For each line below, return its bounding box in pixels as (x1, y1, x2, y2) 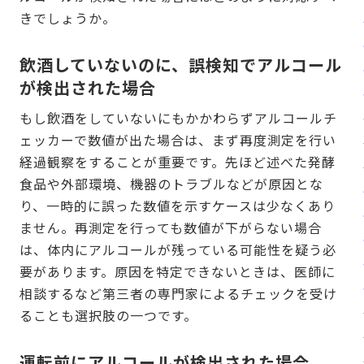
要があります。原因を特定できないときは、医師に (19, 262, 336, 282)
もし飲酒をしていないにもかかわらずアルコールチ (19, 108, 337, 128)
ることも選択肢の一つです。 (19, 305, 197, 326)
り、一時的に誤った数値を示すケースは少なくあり (19, 196, 336, 216)
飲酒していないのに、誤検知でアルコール (19, 53, 342, 77)
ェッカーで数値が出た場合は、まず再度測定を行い (19, 130, 336, 150)
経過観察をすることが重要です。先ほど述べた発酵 (19, 152, 336, 172)
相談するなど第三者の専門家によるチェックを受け (19, 284, 337, 304)
